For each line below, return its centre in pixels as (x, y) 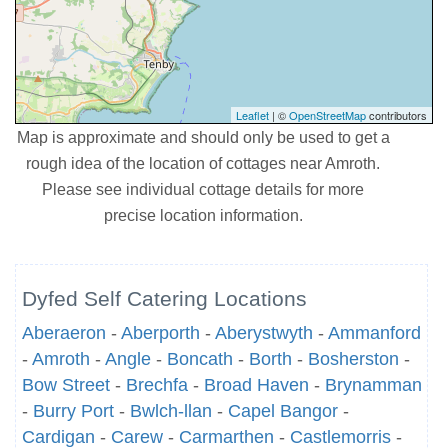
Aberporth (160, 333)
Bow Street (66, 385)
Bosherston (353, 359)
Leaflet (252, 115)
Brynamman (373, 385)
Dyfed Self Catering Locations (164, 298)
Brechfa (157, 385)
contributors (396, 115)
